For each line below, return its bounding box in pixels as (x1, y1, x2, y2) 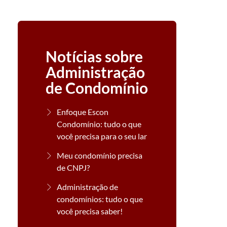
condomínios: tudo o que (57, 194, 143, 204)
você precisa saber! (57, 206, 123, 216)
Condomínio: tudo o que (57, 119, 142, 129)
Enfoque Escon (57, 107, 109, 117)
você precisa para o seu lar (57, 131, 147, 141)
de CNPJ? (57, 163, 90, 172)
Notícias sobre (45, 47, 143, 65)
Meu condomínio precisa (57, 150, 143, 160)
